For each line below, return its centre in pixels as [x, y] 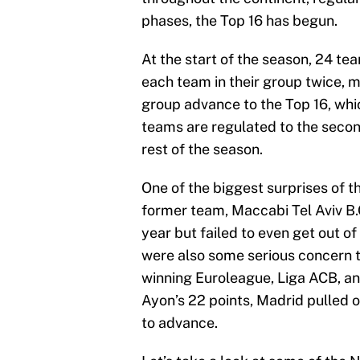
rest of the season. [202, 149]
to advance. [180, 322]
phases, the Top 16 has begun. [239, 20]
